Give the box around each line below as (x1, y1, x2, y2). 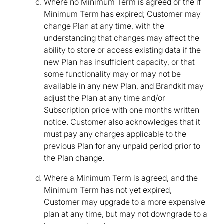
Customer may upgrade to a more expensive (44, 197, 205, 207)
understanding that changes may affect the (44, 33, 199, 43)
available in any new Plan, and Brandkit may (44, 81, 204, 91)
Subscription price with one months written (44, 105, 199, 115)
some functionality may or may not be (44, 69, 181, 79)
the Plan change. (44, 153, 104, 163)
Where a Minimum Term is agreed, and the (44, 173, 198, 183)
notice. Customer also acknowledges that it (44, 117, 200, 127)
